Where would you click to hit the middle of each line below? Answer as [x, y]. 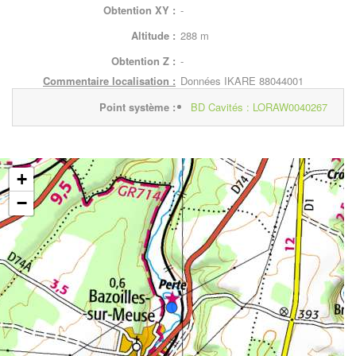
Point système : [137, 107]
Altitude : [153, 35]
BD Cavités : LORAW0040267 [259, 107]
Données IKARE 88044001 [242, 81]
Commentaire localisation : [109, 81]
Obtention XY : [139, 10]
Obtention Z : [143, 61]
